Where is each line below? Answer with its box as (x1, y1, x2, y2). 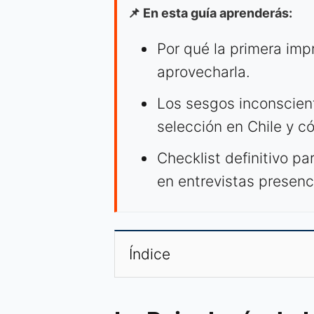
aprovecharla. (157, 63, 250, 81)
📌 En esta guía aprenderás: (128, 6, 292, 21)
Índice (129, 245, 170, 264)
